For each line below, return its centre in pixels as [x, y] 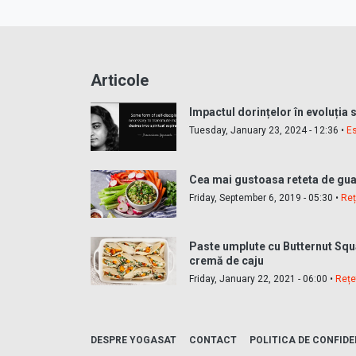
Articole [120, 80]
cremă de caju [227, 261]
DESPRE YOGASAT [133, 340]
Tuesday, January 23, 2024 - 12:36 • [268, 130]
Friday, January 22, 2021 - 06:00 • [263, 279]
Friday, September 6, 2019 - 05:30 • [265, 197]
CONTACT [213, 340]
